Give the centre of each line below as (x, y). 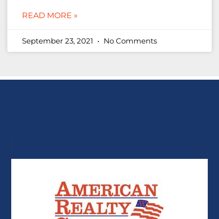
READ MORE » (50, 16)
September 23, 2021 (58, 41)
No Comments (129, 41)
